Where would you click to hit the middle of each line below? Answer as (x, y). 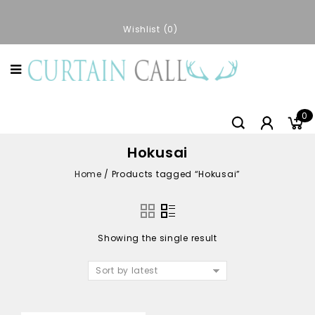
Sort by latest (127, 270)
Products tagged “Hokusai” (176, 174)
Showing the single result (157, 238)
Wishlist (142, 29)
